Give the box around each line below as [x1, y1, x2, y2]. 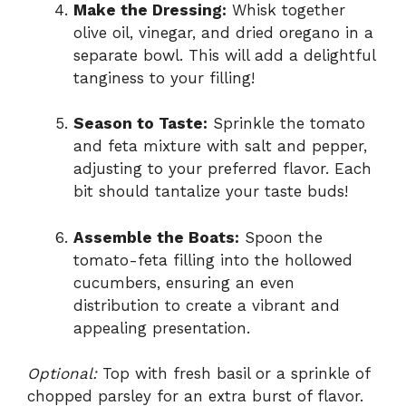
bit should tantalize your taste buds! [73, 182, 348, 201]
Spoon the [239, 227, 323, 246]
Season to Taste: [73, 114, 208, 133]
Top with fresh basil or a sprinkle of [97, 364, 370, 383]
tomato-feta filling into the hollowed [73, 250, 353, 269]
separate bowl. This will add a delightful [73, 45, 375, 64]
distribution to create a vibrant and [73, 295, 340, 314]
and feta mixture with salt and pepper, [73, 137, 367, 156]
